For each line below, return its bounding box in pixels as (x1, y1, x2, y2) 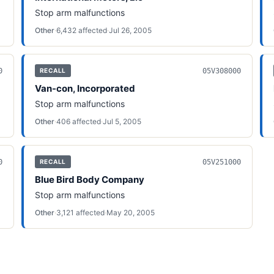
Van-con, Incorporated (34, 83, 135, 94)
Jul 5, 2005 (102, 117, 141, 126)
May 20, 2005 (106, 208, 155, 217)
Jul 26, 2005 (108, 26, 152, 35)
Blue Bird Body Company (34, 174, 144, 185)
